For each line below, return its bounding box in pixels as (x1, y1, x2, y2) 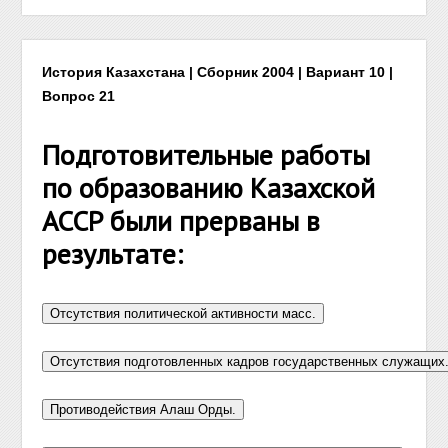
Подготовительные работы (42, 136, 371, 173)
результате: (42, 235, 184, 272)
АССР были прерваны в (42, 202, 321, 239)
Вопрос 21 (42, 88, 116, 104)
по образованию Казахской (42, 169, 376, 206)
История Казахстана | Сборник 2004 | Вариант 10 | (42, 64, 394, 80)
